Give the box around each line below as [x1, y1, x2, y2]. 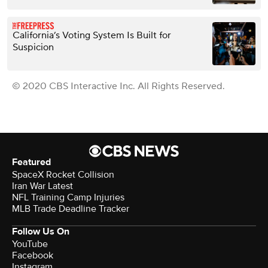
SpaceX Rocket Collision [12, 168, 114, 181]
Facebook [12, 249, 53, 261]
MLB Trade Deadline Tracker [12, 202, 129, 215]
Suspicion [13, 41, 54, 53]
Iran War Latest [12, 179, 73, 192]
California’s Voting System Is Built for [13, 29, 171, 41]
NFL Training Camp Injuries [12, 191, 124, 203]
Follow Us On [12, 225, 69, 237]
